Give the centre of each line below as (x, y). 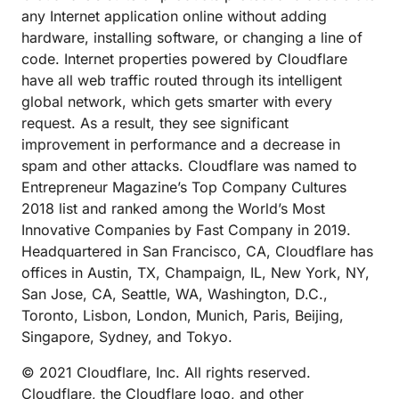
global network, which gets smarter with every (177, 102)
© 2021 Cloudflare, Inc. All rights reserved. (166, 372)
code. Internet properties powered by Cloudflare (184, 59)
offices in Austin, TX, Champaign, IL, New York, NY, (195, 273)
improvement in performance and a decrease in (181, 144)
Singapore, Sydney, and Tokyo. (127, 337)
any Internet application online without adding (174, 16)
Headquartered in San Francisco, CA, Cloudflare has (197, 251)
